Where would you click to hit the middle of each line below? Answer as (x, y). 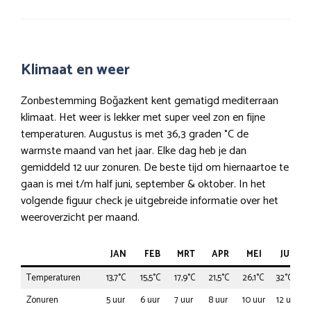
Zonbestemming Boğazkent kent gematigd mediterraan (150, 101)
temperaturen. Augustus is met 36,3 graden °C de (135, 135)
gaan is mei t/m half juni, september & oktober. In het (143, 185)
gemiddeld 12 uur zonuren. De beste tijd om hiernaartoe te (155, 168)
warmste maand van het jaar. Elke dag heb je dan (134, 151)
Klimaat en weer (75, 70)
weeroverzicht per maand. (80, 218)
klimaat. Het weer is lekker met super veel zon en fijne (143, 118)
